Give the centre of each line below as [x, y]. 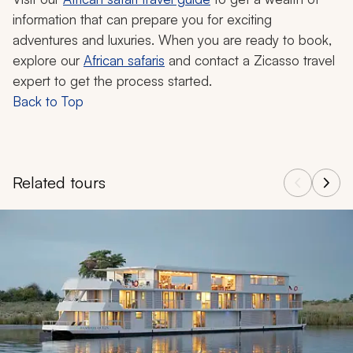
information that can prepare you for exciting [142, 20]
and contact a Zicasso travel [250, 61]
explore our [48, 61]
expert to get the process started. [112, 81]
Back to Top [48, 102]
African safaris [124, 61]
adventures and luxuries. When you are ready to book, [172, 40]
